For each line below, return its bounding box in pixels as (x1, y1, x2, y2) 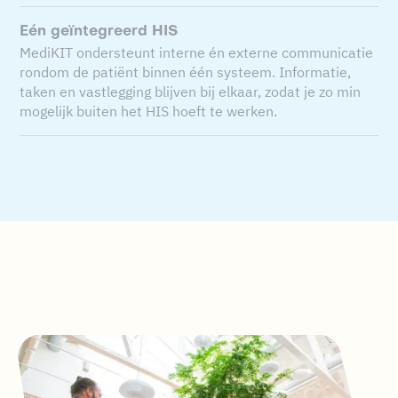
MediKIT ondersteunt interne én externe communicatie (20, 44, 374, 61)
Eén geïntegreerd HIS (20, 25, 179, 39)
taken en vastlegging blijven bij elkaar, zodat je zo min (20, 83, 362, 100)
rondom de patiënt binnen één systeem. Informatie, (20, 63, 352, 81)
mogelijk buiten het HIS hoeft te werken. (20, 102, 278, 120)
